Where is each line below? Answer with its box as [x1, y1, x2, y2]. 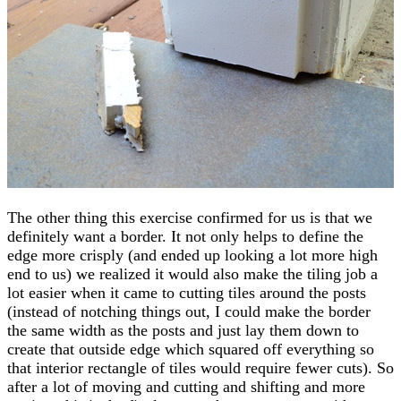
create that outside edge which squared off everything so [7, 339, 374, 358]
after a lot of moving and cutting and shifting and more [7, 377, 365, 396]
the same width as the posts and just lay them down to [7, 320, 359, 339]
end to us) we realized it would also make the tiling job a [7, 264, 378, 283]
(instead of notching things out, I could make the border [7, 302, 371, 320]
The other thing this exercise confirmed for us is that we [7, 208, 372, 226]
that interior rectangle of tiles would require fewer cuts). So [7, 358, 394, 377]
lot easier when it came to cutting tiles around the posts [7, 283, 366, 302]
